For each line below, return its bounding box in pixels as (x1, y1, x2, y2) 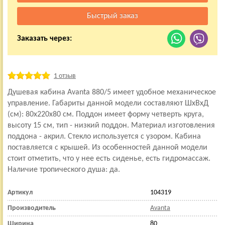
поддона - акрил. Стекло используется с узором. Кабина (8, 132, 201, 141)
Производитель (8, 204, 56, 212)
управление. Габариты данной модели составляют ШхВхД (8, 99, 208, 107)
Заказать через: (17, 34, 72, 43)
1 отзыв (54, 72, 76, 80)
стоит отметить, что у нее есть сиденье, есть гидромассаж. (8, 154, 210, 163)
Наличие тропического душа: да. (8, 165, 120, 174)
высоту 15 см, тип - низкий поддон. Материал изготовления (8, 121, 215, 130)
